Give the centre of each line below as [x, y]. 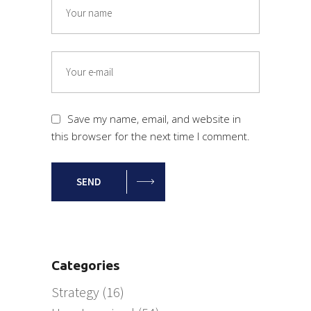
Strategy [75, 292]
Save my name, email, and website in [154, 119]
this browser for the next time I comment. [151, 136]
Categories [86, 266]
